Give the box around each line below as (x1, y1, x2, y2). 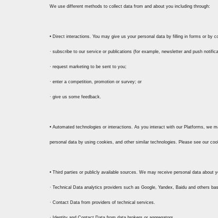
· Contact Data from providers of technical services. (50, 200, 155, 205)
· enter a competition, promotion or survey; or (50, 79, 142, 84)
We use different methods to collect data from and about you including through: (50, 4, 210, 9)
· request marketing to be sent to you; (50, 64, 127, 69)
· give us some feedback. (50, 94, 101, 99)
